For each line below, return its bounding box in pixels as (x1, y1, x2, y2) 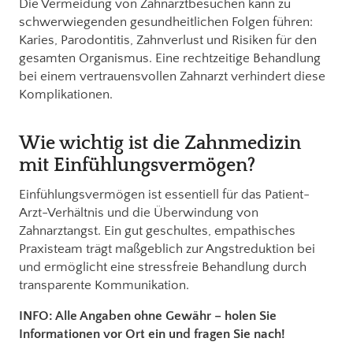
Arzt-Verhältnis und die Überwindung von (19, 205, 258, 220)
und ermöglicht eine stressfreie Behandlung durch (19, 259, 307, 274)
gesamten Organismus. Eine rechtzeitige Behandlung (19, 50, 321, 65)
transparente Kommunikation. (19, 277, 189, 292)
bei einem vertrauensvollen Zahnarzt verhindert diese (19, 69, 325, 84)
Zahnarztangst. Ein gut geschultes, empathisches (19, 223, 295, 238)
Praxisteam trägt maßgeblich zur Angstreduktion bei (19, 241, 315, 256)
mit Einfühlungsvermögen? (19, 154, 255, 176)
